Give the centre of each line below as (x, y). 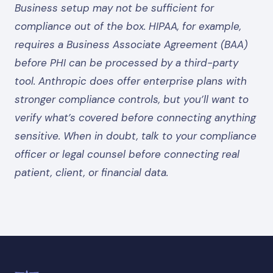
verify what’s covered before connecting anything (135, 117)
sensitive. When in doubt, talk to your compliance (136, 136)
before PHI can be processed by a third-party (126, 62)
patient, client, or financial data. (91, 172)
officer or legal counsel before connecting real (127, 154)
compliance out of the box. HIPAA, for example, (128, 26)
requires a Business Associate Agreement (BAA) (131, 44)
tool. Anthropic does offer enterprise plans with (131, 81)
